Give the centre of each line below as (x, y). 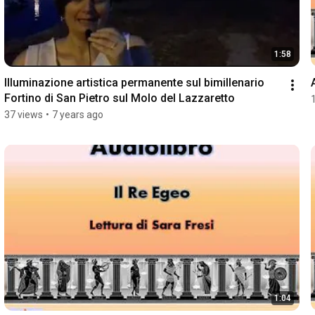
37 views (23, 115)
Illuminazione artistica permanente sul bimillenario (134, 83)
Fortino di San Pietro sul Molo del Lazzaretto (119, 98)
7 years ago (77, 115)
